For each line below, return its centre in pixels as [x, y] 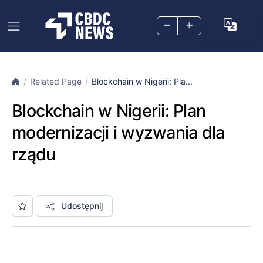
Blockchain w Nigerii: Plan [109, 111]
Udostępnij [81, 206]
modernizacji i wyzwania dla [118, 132]
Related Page [56, 81]
